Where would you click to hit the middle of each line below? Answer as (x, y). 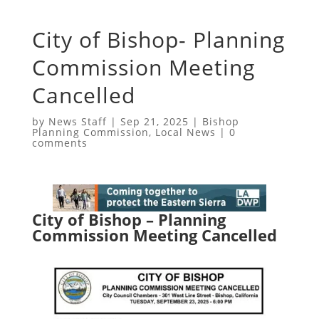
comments (59, 142)
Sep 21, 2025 (154, 121)
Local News (185, 132)
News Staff (77, 121)
